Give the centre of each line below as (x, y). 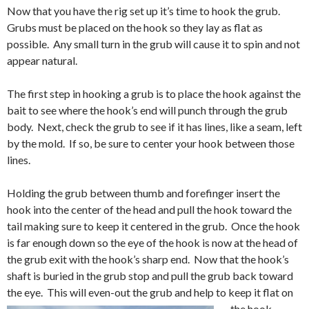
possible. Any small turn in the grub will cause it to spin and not (153, 43)
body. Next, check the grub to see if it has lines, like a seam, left (154, 126)
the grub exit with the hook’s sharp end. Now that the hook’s (148, 259)
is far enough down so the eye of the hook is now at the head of (152, 242)
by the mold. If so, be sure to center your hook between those (151, 143)
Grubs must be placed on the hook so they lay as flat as (135, 27)
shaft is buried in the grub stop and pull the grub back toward (150, 275)
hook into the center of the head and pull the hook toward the (149, 209)
